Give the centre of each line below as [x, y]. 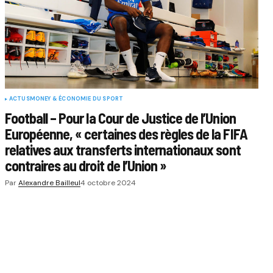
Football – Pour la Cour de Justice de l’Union [120, 118]
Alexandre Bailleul [49, 183]
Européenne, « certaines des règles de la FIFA [126, 133]
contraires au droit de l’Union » [86, 165]
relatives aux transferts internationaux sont [122, 149]
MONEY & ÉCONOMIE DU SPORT [76, 98]
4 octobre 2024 [108, 183]
